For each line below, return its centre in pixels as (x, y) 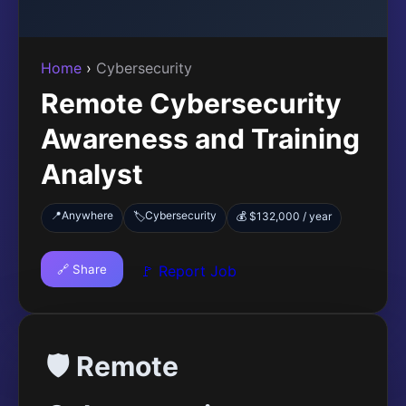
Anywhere (87, 215)
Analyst (92, 174)
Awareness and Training (200, 139)
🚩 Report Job (188, 271)
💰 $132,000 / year (284, 216)
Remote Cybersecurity (191, 103)
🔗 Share (82, 269)
